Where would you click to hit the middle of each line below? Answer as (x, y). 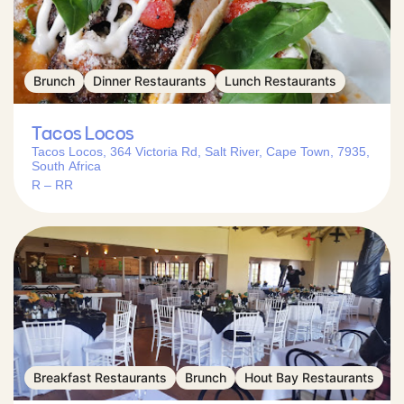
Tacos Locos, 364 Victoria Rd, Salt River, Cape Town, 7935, (201, 151)
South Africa (66, 165)
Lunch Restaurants (280, 80)
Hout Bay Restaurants (309, 377)
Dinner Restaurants (150, 80)
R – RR (52, 184)
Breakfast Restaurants (100, 377)
